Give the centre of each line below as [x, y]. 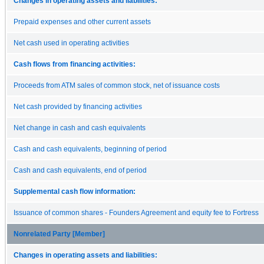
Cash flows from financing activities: [75, 64]
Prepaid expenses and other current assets [82, 22]
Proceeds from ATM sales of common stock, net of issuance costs [117, 85]
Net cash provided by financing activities [78, 106]
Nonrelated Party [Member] [59, 234]
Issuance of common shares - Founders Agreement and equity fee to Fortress [136, 212]
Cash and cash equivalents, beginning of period [90, 149]
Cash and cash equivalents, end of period [80, 170]
